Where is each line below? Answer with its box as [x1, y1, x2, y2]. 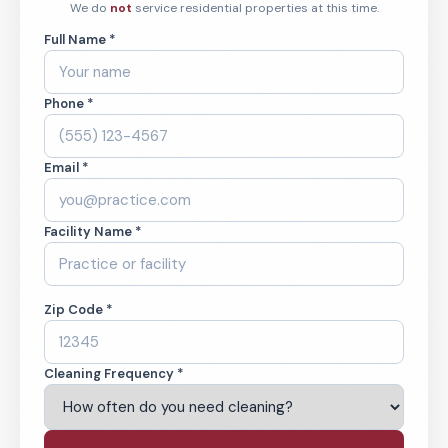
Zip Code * [44, 301, 113, 318]
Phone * [44, 95, 94, 112]
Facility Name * [44, 223, 142, 240]
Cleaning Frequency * [44, 365, 184, 382]
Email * [44, 159, 89, 176]
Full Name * [44, 31, 116, 48]
